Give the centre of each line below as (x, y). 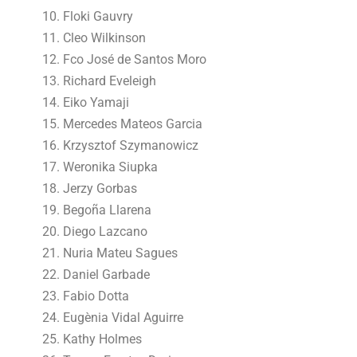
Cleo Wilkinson (105, 38)
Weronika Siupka (111, 167)
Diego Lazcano (106, 231)
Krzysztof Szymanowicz (131, 145)
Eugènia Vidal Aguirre (124, 318)
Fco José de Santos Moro (135, 59)
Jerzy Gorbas (100, 188)
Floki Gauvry (98, 16)
